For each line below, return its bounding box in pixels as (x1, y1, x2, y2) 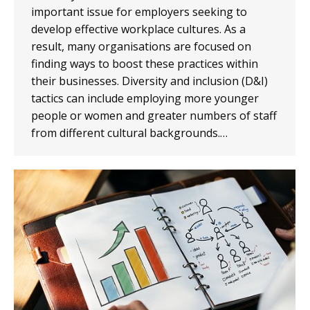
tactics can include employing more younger (31, 91, 259, 107)
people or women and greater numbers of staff (31, 108, 277, 124)
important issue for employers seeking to (31, 4, 247, 20)
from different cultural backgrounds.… (31, 125, 228, 141)
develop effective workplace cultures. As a (31, 21, 246, 37)
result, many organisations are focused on (31, 39, 251, 55)
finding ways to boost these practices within (31, 56, 258, 72)
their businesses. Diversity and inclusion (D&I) (31, 73, 268, 89)
